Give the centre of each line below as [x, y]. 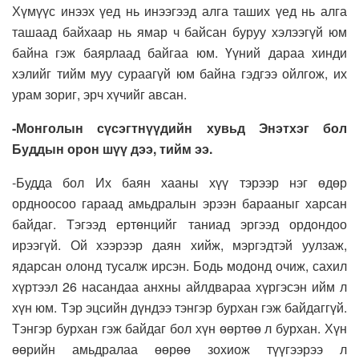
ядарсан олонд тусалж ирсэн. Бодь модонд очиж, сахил [179, 266]
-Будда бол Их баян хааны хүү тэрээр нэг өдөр [179, 183]
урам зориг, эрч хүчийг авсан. [99, 95]
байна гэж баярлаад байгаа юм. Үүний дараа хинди [179, 53]
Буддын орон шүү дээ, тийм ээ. [114, 149]
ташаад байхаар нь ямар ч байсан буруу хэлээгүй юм [179, 32]
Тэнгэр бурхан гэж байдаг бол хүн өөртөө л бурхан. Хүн [179, 329]
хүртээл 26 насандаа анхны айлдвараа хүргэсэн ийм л [179, 287]
